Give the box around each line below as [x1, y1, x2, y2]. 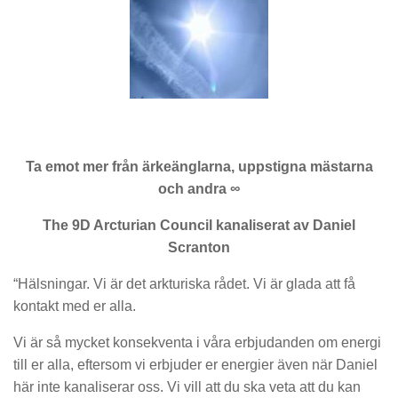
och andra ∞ [158, 181, 240, 197]
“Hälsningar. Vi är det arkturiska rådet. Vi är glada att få [13, 275, 355, 291]
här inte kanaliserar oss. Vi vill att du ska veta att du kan [13, 378, 361, 394]
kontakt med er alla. [13, 298, 136, 314]
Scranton [168, 239, 230, 255]
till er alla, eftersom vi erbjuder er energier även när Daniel [13, 356, 378, 372]
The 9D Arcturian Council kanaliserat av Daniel [43, 217, 355, 233]
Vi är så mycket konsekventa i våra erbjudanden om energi [13, 334, 381, 350]
